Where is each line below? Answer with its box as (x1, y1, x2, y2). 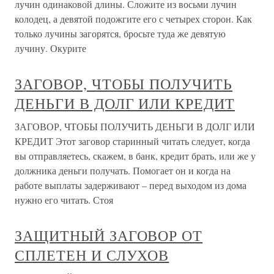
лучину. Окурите (15, 42, 86, 55)
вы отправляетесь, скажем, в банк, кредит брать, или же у (15, 149, 256, 163)
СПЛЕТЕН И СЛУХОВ (15, 245, 169, 265)
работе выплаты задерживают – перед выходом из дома (15, 179, 246, 192)
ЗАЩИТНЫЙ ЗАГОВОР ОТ (15, 226, 203, 246)
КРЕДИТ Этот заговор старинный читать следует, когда (15, 135, 250, 148)
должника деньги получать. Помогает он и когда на (15, 164, 231, 177)
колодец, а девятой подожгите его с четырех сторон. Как (15, 12, 252, 26)
